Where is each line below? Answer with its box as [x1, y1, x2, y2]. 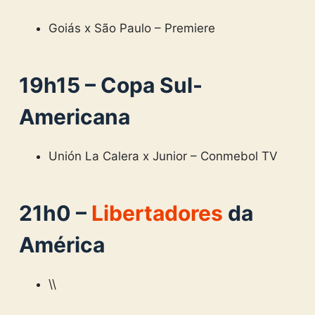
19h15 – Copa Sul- [18, 72, 202, 98]
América [18, 231, 105, 257]
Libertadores [91, 200, 223, 226]
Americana [18, 103, 130, 129]
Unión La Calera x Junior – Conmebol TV [49, 148, 278, 163]
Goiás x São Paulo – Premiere [49, 20, 216, 35]
